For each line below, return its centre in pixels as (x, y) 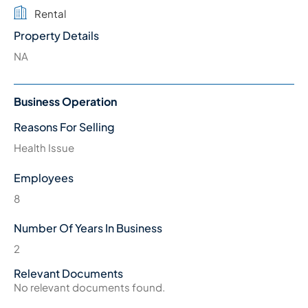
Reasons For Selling (64, 127)
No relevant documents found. (89, 287)
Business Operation (65, 102)
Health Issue (44, 148)
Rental (50, 13)
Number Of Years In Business (88, 228)
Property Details (56, 35)
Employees (44, 177)
